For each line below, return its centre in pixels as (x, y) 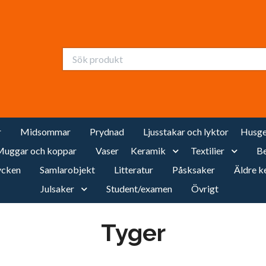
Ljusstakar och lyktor (186, 132)
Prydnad (107, 132)
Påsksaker (194, 170)
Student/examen (139, 189)
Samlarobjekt (67, 170)
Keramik (148, 151)
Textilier (207, 151)
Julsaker (57, 189)
